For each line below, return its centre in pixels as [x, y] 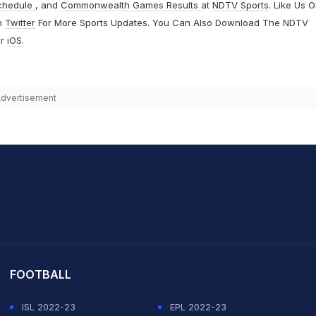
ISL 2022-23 [49, 307]
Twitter [20, 23]
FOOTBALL [41, 275]
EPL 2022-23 [198, 307]
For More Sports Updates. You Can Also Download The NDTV [171, 23]
